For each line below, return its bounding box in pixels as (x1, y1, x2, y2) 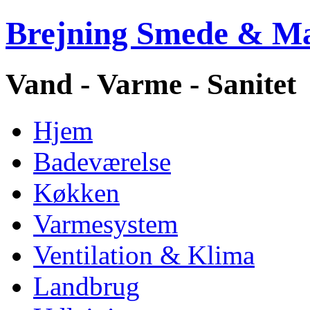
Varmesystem (33, 208, 178, 239)
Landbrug (33, 271, 140, 301)
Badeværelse (33, 146, 171, 176)
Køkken (33, 177, 120, 208)
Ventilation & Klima (33, 239, 255, 270)
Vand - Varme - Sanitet (6, 67, 296, 100)
